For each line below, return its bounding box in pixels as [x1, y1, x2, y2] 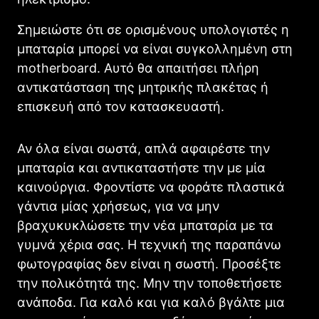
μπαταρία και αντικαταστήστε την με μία [17, 159, 266, 175]
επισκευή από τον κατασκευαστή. [17, 98, 224, 114]
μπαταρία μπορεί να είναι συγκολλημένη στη [17, 41, 293, 56]
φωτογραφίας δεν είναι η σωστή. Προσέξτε [17, 256, 281, 271]
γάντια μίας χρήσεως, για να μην [17, 198, 219, 214]
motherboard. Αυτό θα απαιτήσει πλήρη [17, 60, 259, 75]
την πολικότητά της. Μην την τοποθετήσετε [17, 275, 282, 291]
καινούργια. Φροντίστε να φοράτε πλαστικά [17, 179, 285, 194]
